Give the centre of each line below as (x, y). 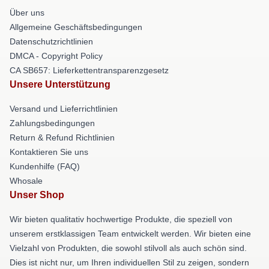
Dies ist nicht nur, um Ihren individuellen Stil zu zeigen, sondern (129, 263)
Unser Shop (37, 195)
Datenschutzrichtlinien (51, 42)
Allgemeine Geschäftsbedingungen (76, 27)
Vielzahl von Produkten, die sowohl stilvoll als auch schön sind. (128, 248)
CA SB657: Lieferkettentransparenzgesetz (89, 71)
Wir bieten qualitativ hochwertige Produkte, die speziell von (121, 219)
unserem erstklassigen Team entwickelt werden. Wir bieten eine (130, 234)
